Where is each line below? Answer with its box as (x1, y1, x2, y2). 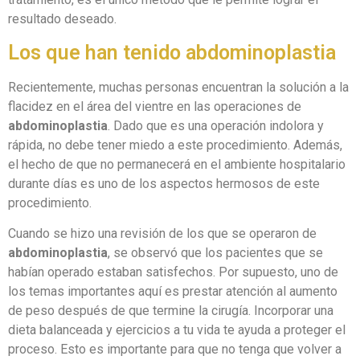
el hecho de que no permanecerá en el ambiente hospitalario (8, 156, 346, 172)
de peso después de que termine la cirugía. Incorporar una (8, 302, 333, 318)
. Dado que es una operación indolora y (108, 117, 324, 133)
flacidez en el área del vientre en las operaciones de (8, 98, 301, 114)
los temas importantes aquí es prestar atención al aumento (8, 283, 337, 299)
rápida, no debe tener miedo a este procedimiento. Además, (8, 137, 342, 153)
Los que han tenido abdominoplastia (8, 40, 336, 64)
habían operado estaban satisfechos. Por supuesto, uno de (8, 264, 338, 280)
